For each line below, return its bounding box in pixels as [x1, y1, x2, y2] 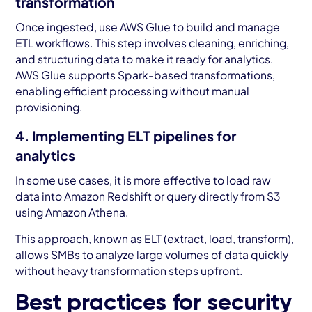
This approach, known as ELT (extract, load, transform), [15, 232, 295, 246]
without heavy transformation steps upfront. [15, 264, 246, 278]
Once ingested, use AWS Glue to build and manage [15, 20, 281, 34]
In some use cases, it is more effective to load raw [15, 173, 272, 187]
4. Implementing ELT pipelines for [15, 127, 237, 144]
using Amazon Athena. [15, 205, 132, 219]
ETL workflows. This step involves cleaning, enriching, [15, 36, 290, 50]
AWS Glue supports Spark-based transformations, [15, 68, 276, 82]
